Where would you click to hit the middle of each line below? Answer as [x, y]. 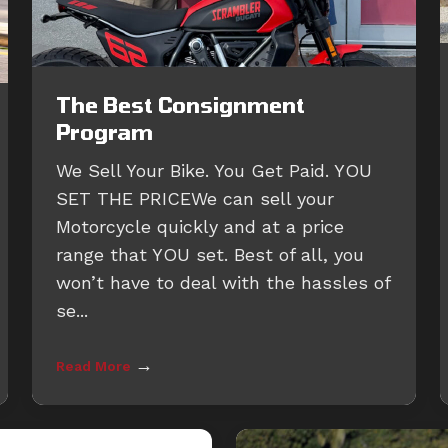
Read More [95, 366]
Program [104, 132]
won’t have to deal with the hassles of [223, 283]
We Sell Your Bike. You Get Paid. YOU [214, 171]
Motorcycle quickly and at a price [200, 227]
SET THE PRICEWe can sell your [195, 199]
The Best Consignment [180, 105]
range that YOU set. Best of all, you [210, 255]
